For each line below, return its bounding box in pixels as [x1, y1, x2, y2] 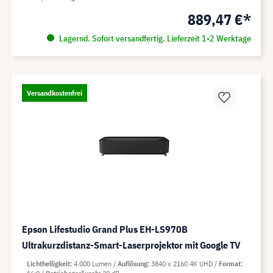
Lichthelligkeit [27, 258, 70, 268]
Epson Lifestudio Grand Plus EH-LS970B [22, 222, 188, 235]
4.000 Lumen [74, 258, 113, 268]
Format [219, 258, 241, 268]
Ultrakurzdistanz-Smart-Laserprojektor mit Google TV [22, 238, 241, 251]
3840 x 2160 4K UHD [151, 258, 214, 268]
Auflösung [118, 258, 147, 268]
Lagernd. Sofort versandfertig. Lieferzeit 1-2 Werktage [57, 32, 251, 44]
